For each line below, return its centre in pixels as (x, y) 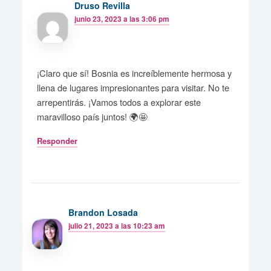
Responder (57, 140)
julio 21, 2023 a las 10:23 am (117, 226)
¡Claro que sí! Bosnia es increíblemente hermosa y (135, 73)
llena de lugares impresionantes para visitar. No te (133, 87)
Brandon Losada (103, 212)
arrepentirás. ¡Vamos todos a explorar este (119, 102)
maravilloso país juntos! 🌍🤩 (93, 116)
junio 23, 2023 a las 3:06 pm (122, 19)
